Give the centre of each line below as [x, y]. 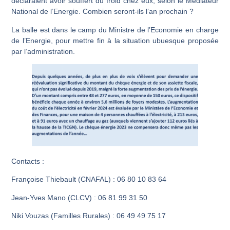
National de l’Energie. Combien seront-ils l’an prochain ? [103, 12]
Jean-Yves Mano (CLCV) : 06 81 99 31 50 [80, 197]
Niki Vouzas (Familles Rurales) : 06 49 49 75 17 [89, 215]
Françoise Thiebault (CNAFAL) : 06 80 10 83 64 [89, 179]
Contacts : [28, 161]
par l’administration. [43, 51]
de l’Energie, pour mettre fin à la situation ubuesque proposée [115, 40]
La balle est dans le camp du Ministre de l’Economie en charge [115, 30]
